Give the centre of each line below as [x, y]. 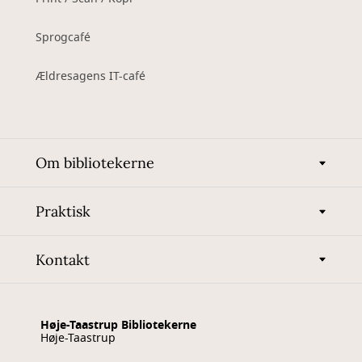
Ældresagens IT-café [90, 76]
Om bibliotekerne [95, 163]
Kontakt [63, 259]
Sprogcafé [63, 38]
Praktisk [63, 211]
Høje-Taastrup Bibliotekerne [118, 325]
